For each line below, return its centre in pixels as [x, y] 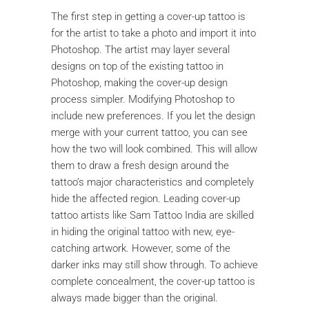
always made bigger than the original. [134, 298]
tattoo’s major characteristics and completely [152, 182]
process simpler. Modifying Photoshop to [143, 99]
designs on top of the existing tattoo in [137, 66]
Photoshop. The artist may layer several [140, 49]
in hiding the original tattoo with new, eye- [143, 231]
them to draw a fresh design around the [140, 165]
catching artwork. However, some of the [141, 248]
